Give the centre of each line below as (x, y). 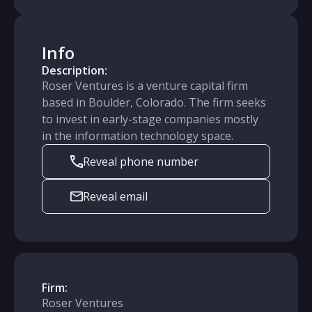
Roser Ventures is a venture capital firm (145, 86)
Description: (75, 70)
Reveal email (116, 196)
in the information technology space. (138, 136)
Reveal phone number (141, 162)
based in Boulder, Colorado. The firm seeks (154, 102)
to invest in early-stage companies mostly (150, 119)
